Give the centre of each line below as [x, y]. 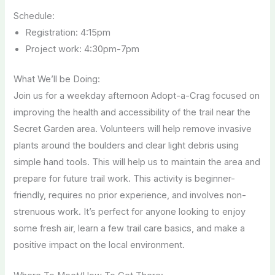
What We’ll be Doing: [57, 79]
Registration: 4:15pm [68, 33]
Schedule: [34, 16]
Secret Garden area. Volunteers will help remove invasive [133, 129]
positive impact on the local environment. [99, 245]
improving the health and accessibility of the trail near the [132, 113]
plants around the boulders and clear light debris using [126, 146]
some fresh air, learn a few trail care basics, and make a [130, 229]
